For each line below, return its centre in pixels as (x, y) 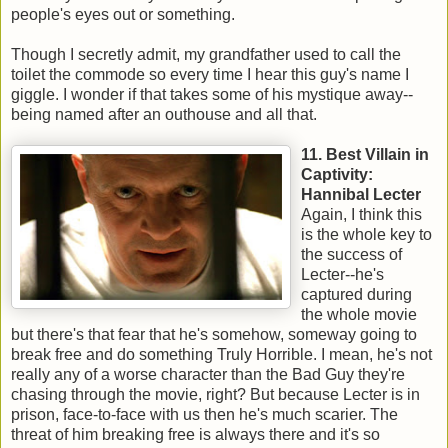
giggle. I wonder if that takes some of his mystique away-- (212, 95)
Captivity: (337, 175)
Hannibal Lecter (361, 195)
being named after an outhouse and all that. (164, 115)
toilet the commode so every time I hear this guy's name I (210, 75)
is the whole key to (366, 235)
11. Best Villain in (365, 155)
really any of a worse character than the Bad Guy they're (208, 375)
